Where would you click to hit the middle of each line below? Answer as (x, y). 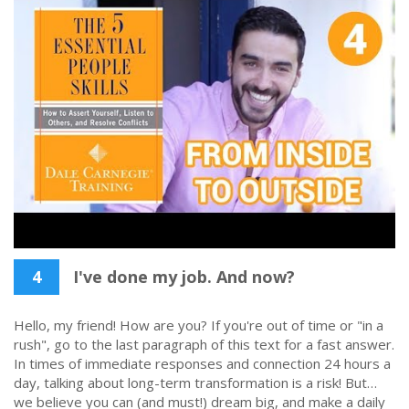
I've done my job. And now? (182, 277)
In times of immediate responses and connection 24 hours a (202, 363)
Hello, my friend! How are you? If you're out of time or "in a (199, 325)
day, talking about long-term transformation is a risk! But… (195, 383)
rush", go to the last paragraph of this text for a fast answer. (204, 344)
